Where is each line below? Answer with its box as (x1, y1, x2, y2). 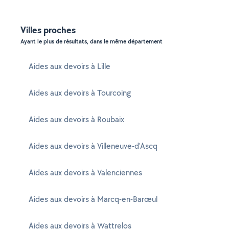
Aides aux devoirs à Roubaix (29, 114, 124, 125)
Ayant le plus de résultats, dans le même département (20, 37, 163, 45)
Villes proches (20, 24, 76, 36)
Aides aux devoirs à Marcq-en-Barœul (29, 194, 157, 204)
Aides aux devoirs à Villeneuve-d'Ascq (29, 141, 157, 151)
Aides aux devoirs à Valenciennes (29, 167, 142, 178)
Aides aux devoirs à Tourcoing (29, 87, 131, 98)
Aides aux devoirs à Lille (29, 61, 110, 72)
